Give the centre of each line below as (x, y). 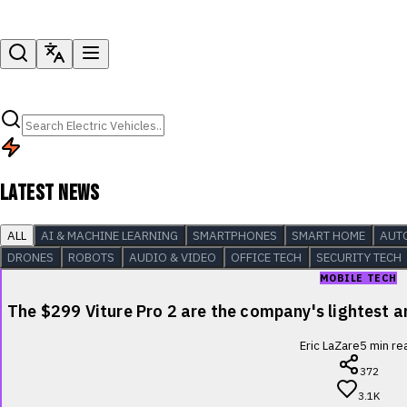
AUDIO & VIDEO (173, 257)
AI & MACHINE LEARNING (109, 235)
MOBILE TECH (358, 278)
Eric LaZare (329, 345)
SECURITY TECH (359, 257)
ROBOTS (91, 257)
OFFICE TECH (266, 257)
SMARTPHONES (235, 235)
